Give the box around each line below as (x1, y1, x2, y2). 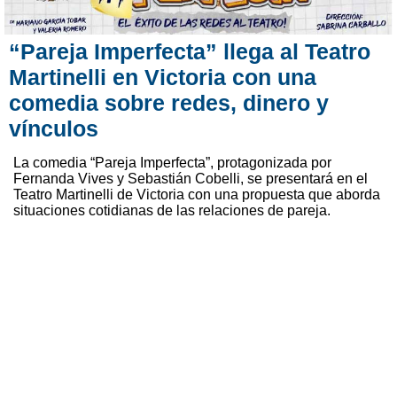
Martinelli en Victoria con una (9, 64, 316, 90)
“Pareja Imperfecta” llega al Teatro (9, 38, 370, 64)
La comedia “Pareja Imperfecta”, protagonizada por (13, 154, 331, 170)
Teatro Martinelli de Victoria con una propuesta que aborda (13, 186, 380, 202)
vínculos (9, 115, 98, 141)
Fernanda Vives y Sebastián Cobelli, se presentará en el (13, 170, 368, 186)
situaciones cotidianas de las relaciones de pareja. (13, 202, 331, 218)
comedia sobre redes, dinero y (9, 90, 329, 115)
